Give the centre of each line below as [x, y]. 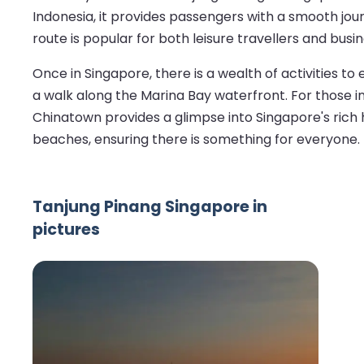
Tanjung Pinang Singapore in [150, 207]
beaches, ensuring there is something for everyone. [196, 140]
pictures [66, 230]
